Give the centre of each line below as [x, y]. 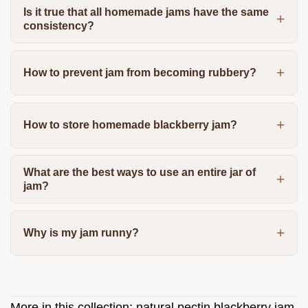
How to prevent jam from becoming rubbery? [140, 72]
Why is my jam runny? [81, 233]
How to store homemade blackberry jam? [130, 125]
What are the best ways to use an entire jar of [139, 172]
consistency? [58, 25]
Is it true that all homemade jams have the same [146, 12]
